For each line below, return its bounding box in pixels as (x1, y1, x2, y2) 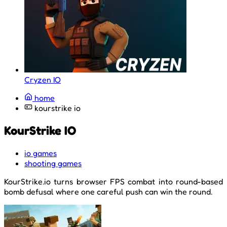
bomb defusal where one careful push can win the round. (4, 186, 212, 197)
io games (24, 147, 57, 158)
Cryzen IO (24, 74, 61, 85)
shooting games (24, 158, 82, 168)
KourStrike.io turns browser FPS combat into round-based (4, 176, 223, 186)
